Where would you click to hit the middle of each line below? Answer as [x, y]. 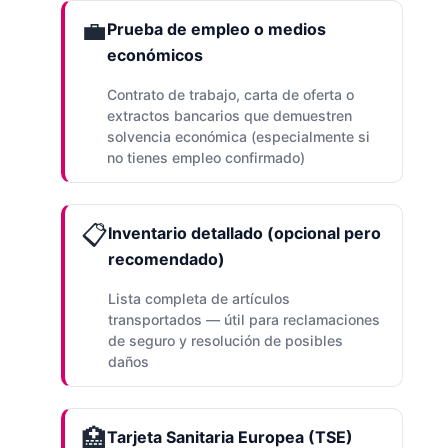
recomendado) [166, 258]
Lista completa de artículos [198, 298]
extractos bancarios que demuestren [229, 115]
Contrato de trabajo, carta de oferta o [230, 94]
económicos [154, 54]
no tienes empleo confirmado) [205, 157]
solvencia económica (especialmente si [238, 136]
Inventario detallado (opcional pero [244, 232]
